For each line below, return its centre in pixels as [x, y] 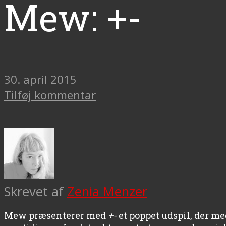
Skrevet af [36, 191]
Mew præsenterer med [56, 215]
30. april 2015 [40, 79]
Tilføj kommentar [50, 95]
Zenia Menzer [107, 191]
